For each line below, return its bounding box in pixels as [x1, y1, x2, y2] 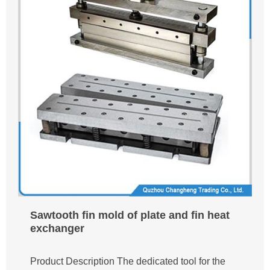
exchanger [30, 222, 84, 235]
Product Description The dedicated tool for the [30, 256, 225, 267]
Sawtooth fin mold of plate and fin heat [30, 209, 230, 222]
